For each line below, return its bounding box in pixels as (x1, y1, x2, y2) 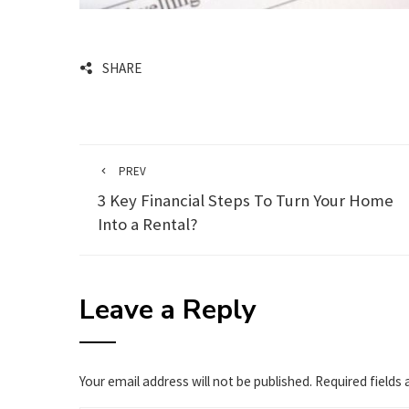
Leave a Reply (79, 291, 257, 329)
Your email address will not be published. (79, 372, 312, 390)
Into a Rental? (98, 214, 201, 235)
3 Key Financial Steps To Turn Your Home (98, 190, 393, 211)
